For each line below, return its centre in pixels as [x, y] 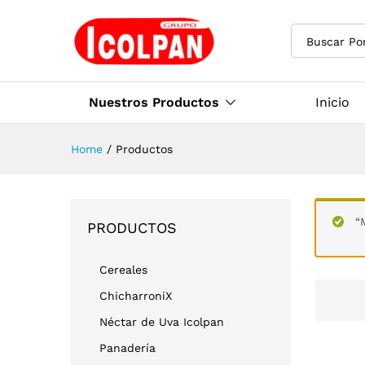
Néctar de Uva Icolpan [162, 322]
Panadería [128, 348]
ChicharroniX [136, 296]
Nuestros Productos [154, 102]
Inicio [332, 102]
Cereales [123, 270]
